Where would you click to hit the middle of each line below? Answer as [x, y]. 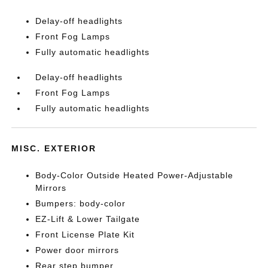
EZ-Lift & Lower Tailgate [88, 219]
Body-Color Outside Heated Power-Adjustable [135, 175]
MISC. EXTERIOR [54, 148]
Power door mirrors [77, 250]
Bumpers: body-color [81, 203]
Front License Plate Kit [85, 234]
